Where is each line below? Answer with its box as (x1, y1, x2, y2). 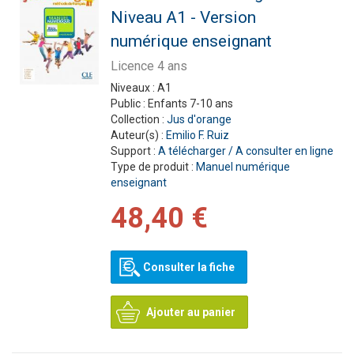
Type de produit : (110, 160, 196, 173)
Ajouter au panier (145, 306, 235, 318)
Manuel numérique (195, 160, 290, 173)
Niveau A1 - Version (110, 8, 256, 27)
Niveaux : (110, 81, 157, 94)
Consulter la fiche (142, 261, 235, 273)
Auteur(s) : (110, 129, 166, 141)
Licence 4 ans (110, 58, 187, 73)
